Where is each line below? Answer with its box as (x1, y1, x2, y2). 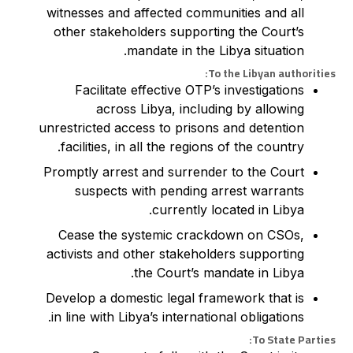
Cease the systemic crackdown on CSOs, (58, 227, 304, 243)
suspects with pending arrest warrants (74, 183, 304, 199)
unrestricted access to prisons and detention (38, 120, 304, 136)
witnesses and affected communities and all (46, 5, 304, 20)
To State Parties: (251, 329, 336, 350)
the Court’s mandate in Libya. (133, 265, 304, 281)
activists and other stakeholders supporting (46, 246, 304, 262)
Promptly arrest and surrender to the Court (43, 164, 304, 180)
